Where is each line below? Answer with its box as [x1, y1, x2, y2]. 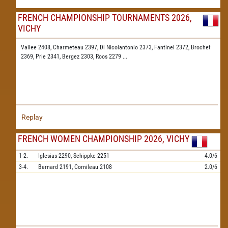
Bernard [38, 163, 58, 170]
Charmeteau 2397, [53, 44, 100, 51]
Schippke [73, 152, 96, 159]
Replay [21, 113, 43, 121]
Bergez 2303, [62, 53, 96, 60]
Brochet [191, 44, 211, 51]
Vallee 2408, [21, 44, 53, 51]
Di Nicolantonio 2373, [100, 44, 154, 51]
